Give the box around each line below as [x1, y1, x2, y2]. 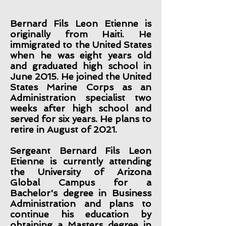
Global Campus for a [10, 177, 151, 188]
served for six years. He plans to [10, 114, 151, 124]
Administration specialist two [10, 92, 151, 103]
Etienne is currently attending [10, 156, 151, 166]
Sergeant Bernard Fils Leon [10, 145, 151, 156]
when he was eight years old [10, 50, 151, 61]
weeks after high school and [10, 103, 151, 114]
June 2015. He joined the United [10, 71, 151, 82]
